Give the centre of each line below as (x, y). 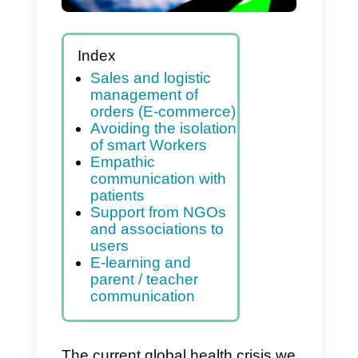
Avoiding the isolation (201, 239)
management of (177, 198)
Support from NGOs (194, 342)
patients (144, 322)
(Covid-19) (139, 32)
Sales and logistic (185, 177)
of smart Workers (183, 260)
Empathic (151, 280)
